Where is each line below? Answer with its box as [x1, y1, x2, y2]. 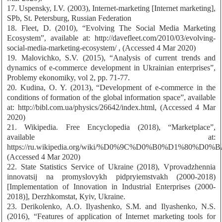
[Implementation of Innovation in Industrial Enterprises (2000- [7, 182, 216, 191]
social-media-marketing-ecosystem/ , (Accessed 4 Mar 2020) [7, 44, 196, 53]
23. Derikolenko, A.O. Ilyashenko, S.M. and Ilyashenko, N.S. [7, 202, 216, 211]
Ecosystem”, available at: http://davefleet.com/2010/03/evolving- [7, 34, 216, 43]
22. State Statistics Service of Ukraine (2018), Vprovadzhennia [7, 163, 216, 171]
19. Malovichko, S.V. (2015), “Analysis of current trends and [7, 54, 216, 62]
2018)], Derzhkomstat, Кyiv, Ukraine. [7, 192, 125, 201]
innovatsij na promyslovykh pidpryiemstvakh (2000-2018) [7, 172, 216, 181]
